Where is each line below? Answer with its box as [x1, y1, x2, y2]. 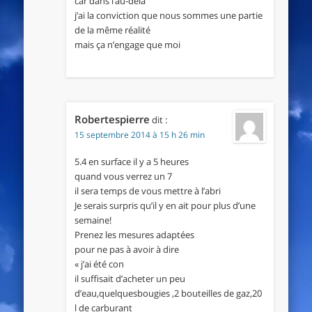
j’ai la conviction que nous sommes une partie [74, 8, 263, 22]
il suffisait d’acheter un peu [74, 272, 185, 285]
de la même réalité [74, 23, 150, 36]
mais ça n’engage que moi [74, 38, 180, 51]
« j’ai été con [74, 257, 124, 270]
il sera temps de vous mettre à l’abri [74, 184, 221, 197]
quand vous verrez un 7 [74, 169, 172, 182]
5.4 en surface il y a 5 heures [74, 155, 189, 168]
